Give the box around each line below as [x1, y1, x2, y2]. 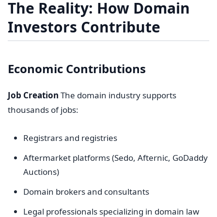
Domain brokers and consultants [23, 186, 149, 197]
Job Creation [8, 90, 59, 101]
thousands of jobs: [8, 104, 78, 115]
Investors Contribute [8, 17, 160, 37]
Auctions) [23, 166, 59, 177]
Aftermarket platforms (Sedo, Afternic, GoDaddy [23, 152, 208, 163]
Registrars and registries [23, 132, 117, 143]
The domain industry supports [59, 90, 176, 101]
